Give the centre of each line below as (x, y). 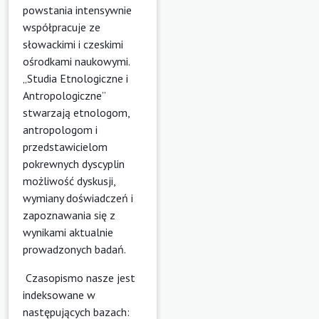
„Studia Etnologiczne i (75, 78)
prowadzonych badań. (74, 249)
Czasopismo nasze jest (79, 277)
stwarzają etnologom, (76, 112)
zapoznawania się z (69, 215)
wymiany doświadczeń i (78, 198)
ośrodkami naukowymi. (76, 61)
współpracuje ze (62, 27)
